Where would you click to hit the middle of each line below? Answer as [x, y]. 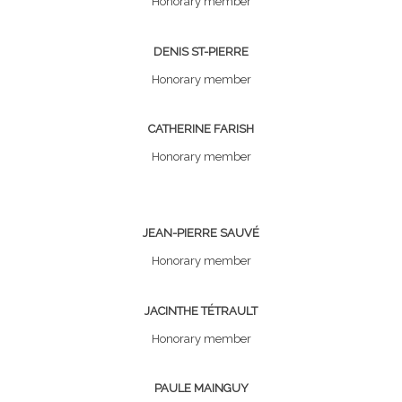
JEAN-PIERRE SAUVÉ [201, 233]
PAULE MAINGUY [201, 389]
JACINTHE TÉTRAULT [201, 311]
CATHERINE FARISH [201, 129]
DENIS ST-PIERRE [201, 52]
